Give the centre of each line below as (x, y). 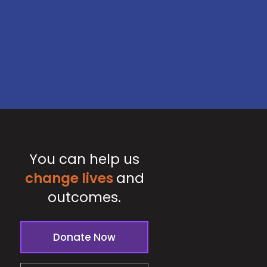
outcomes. (85, 198)
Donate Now (85, 237)
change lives (69, 178)
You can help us (85, 159)
